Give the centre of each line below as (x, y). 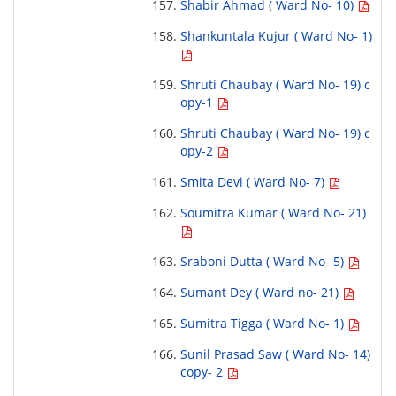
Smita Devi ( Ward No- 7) (254, 182)
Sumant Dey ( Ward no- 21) (261, 293)
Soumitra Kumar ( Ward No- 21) (273, 213)
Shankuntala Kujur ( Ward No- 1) (276, 36)
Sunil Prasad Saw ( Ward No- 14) (275, 354)
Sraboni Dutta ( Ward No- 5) (263, 262)
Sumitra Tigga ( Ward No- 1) (263, 324)
